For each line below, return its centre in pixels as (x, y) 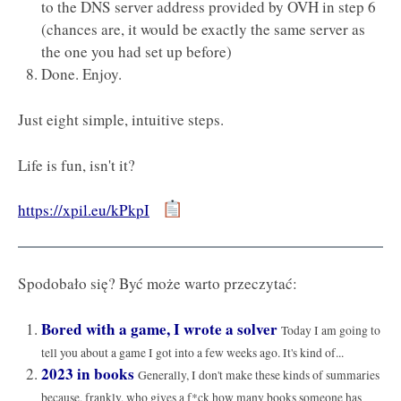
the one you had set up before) (136, 52)
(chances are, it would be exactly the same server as (203, 30)
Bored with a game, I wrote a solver (159, 328)
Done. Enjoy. (81, 74)
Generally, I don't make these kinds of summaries (258, 375)
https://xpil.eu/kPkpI (84, 210)
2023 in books (87, 373)
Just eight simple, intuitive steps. (121, 119)
